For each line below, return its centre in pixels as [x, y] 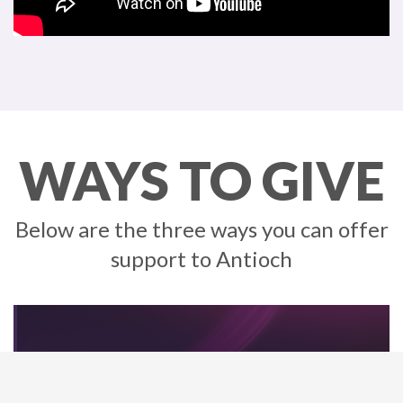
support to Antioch [201, 259]
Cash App [203, 380]
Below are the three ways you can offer [201, 229]
